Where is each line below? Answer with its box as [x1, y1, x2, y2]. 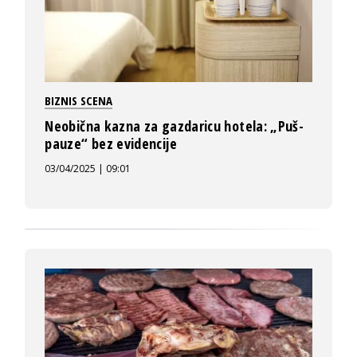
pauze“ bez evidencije [45, 134, 177, 154]
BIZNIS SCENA [45, 92, 113, 109]
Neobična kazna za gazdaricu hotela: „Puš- [45, 116, 304, 136]
